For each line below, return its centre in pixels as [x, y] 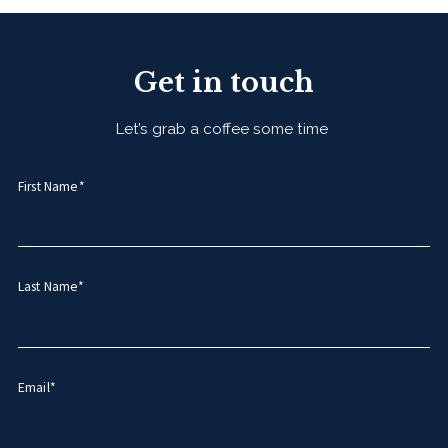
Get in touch [224, 82]
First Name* [51, 186]
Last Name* [51, 287]
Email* [36, 388]
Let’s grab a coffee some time [224, 128]
